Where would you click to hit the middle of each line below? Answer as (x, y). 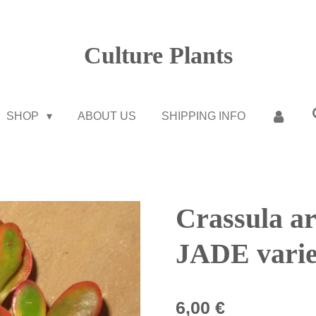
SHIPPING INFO (203, 116)
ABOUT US (107, 116)
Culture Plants (158, 55)
